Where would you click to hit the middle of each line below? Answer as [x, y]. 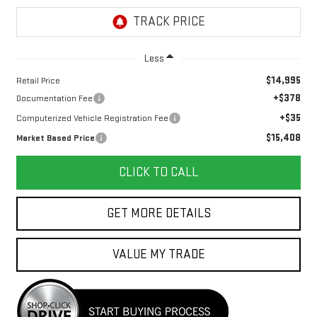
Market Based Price [55, 138]
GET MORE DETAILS [158, 213]
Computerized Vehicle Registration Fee [92, 118]
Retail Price [38, 80]
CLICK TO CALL [158, 172]
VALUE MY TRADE [158, 254]
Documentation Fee [54, 98]
